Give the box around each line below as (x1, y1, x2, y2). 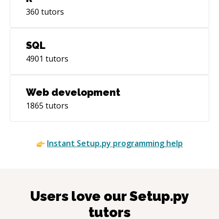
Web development (26, 86, 120, 98)
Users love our (30, 188, 130, 204)
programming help (111, 137, 183, 149)
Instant (47, 137, 77, 149)
